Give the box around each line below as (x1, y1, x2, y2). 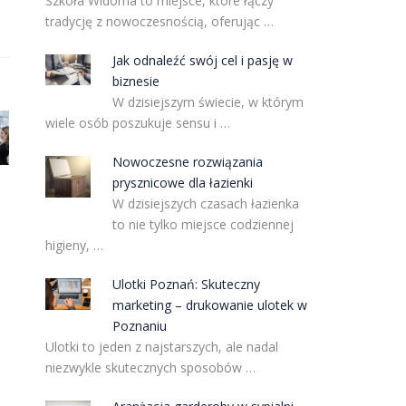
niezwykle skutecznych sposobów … (44, 359, 256, 376)
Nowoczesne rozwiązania (112, 153, 264, 170)
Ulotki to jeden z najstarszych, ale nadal (44, 338, 278, 355)
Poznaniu (112, 317, 168, 334)
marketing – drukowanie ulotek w (112, 296, 308, 314)
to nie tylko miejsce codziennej (112, 216, 295, 233)
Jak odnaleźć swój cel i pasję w (112, 52, 294, 69)
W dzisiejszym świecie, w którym (112, 93, 304, 111)
